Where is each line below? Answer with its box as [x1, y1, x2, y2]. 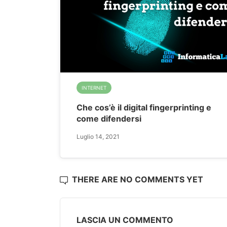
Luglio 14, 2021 [77, 133, 120, 141]
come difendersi [77, 113, 141, 124]
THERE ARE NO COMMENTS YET [72, 174, 203, 185]
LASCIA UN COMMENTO [77, 215, 173, 225]
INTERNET [82, 85, 106, 91]
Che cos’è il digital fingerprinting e [77, 102, 211, 113]
